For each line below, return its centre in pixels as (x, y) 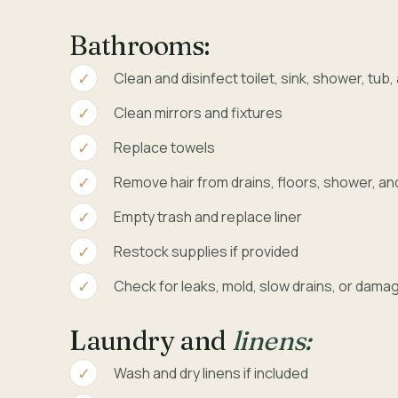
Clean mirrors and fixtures (199, 113)
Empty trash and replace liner (208, 217)
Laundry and (151, 341)
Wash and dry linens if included (211, 374)
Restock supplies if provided (207, 252)
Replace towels (165, 148)
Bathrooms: (139, 46)
